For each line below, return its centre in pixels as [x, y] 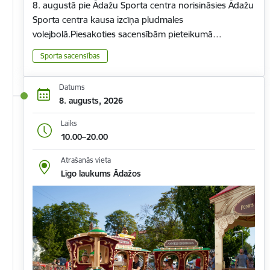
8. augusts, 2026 [91, 101]
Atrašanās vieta [86, 160]
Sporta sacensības [70, 55]
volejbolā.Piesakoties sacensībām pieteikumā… [127, 34]
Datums [72, 87]
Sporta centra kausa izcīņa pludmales [108, 20]
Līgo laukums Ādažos [101, 173]
